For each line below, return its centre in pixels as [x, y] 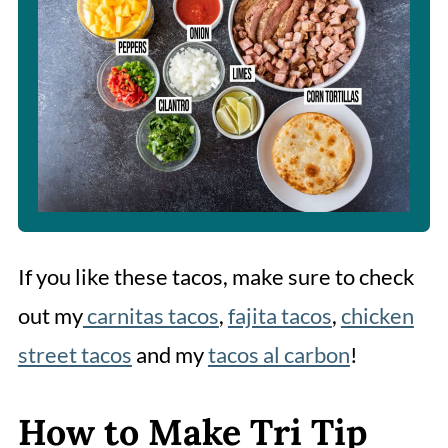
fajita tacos [279, 315]
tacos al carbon [278, 354]
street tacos [74, 354]
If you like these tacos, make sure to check [216, 276]
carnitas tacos [150, 315]
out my [50, 315]
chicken [377, 315]
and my [169, 354]
